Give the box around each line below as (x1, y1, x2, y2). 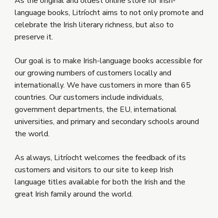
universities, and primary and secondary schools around (15, 116, 199, 127)
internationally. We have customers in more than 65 (15, 80, 191, 91)
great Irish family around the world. (15, 189, 133, 200)
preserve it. (15, 32, 53, 43)
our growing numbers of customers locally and (15, 68, 171, 79)
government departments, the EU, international (15, 104, 177, 115)
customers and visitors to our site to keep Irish (15, 164, 173, 176)
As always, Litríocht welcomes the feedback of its (15, 152, 186, 163)
